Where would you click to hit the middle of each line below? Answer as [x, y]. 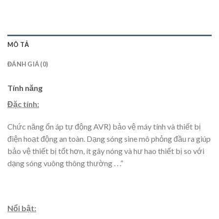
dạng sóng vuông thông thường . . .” [65, 163]
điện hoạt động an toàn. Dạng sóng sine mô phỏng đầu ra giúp [109, 139]
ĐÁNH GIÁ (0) [28, 64]
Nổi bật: [22, 208]
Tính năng [25, 88]
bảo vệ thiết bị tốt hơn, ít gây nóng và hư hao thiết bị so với [106, 151]
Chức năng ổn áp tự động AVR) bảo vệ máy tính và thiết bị [104, 127]
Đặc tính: [23, 104]
